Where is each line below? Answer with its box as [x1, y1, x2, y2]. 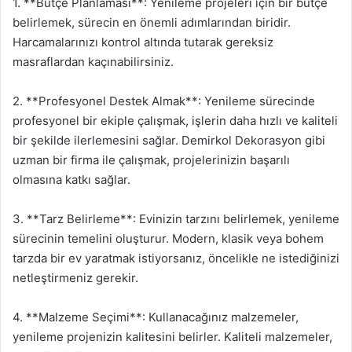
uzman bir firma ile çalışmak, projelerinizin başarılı [13, 152, 290, 167]
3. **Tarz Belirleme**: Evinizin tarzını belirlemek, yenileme [13, 211, 339, 226]
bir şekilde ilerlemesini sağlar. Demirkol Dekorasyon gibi [13, 133, 325, 148]
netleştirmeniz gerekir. [13, 270, 138, 285]
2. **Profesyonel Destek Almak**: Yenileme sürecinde [13, 93, 315, 108]
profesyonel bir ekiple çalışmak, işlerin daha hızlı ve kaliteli [13, 113, 338, 128]
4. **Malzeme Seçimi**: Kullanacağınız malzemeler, [13, 310, 299, 324]
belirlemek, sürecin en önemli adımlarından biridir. [13, 15, 291, 30]
